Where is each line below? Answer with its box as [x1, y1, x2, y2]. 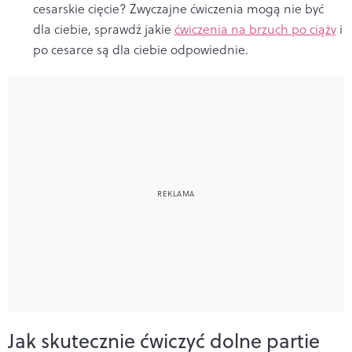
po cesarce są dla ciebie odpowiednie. [33, 40, 248, 58]
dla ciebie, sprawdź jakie [33, 20, 174, 38]
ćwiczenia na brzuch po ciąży [174, 20, 336, 38]
